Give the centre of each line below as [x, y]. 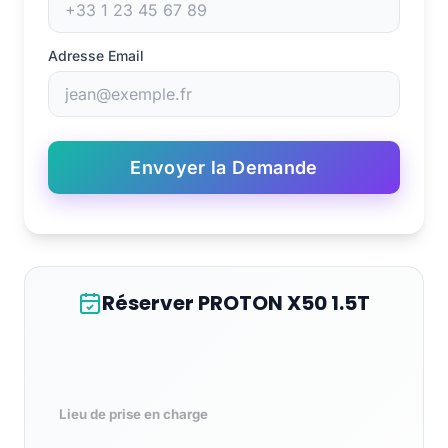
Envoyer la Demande [224, 168]
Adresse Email [96, 56]
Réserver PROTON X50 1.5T [236, 303]
